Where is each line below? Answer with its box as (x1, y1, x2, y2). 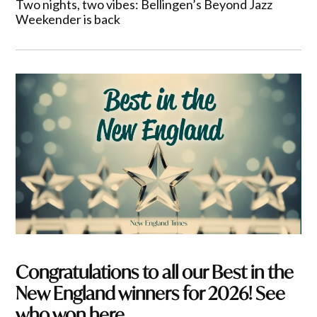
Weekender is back (16, 11, 121, 28)
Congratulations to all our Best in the (16, 260, 294, 284)
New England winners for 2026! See (16, 281, 286, 305)
